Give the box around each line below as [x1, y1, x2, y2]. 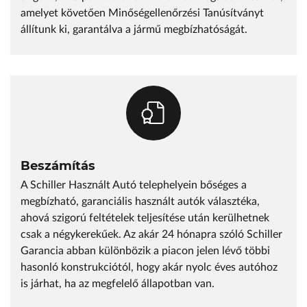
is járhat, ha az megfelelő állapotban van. [21, 278, 214, 289]
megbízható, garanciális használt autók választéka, [21, 196, 260, 207]
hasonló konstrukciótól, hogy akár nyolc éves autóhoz [21, 262, 278, 273]
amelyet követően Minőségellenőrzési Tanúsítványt [21, 8, 264, 19]
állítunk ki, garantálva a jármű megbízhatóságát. [21, 24, 247, 35]
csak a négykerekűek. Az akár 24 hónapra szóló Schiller [21, 229, 282, 240]
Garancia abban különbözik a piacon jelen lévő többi [21, 245, 270, 256]
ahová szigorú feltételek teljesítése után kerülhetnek [21, 212, 269, 223]
